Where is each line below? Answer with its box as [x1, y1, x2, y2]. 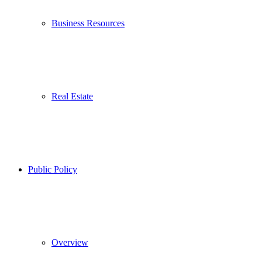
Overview [51, 237, 88, 247]
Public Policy [28, 164, 77, 174]
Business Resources [51, 18, 125, 28]
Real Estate [51, 91, 93, 101]
